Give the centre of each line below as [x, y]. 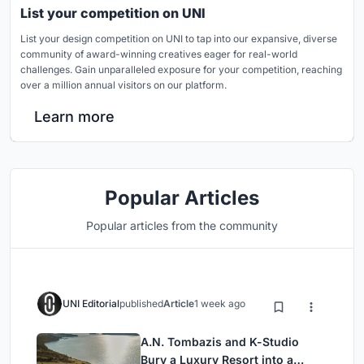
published [141, 304]
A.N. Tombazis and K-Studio [220, 342]
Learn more [74, 117]
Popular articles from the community [182, 226]
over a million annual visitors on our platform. [123, 85]
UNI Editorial [91, 304]
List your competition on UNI [113, 13]
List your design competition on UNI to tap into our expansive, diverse [179, 39]
